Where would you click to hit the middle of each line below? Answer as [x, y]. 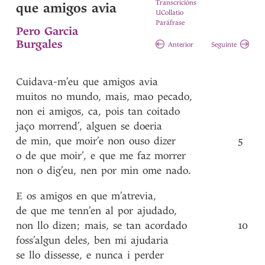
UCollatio [169, 13]
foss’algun [38, 240]
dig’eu [60, 171]
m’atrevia [132, 196]
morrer [170, 156]
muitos [32, 97]
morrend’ [59, 126]
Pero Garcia [47, 31]
